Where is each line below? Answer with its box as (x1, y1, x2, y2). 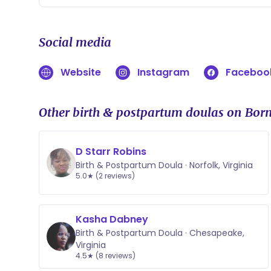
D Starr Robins (76, 145, 146, 158)
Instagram (137, 65, 189, 79)
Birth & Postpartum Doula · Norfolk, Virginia (76, 159, 253, 171)
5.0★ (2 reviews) (76, 171, 135, 181)
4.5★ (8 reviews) (76, 250, 135, 261)
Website (60, 65, 101, 79)
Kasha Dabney (76, 212, 148, 226)
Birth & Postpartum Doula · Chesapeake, (76, 227, 244, 239)
